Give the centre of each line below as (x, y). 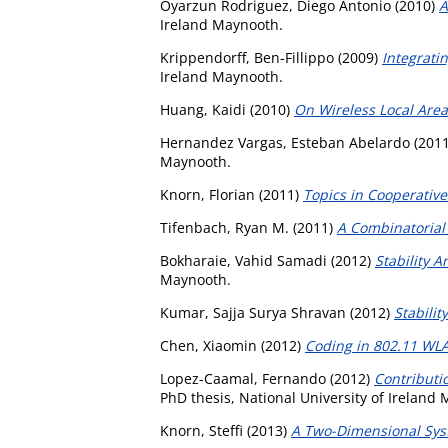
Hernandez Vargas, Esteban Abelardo (285, 142)
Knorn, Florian (207, 194)
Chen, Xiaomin (208, 345)
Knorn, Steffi (201, 430)
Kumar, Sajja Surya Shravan (253, 312)
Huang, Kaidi (203, 109)
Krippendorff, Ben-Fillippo (247, 57)
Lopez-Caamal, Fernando (243, 378)
